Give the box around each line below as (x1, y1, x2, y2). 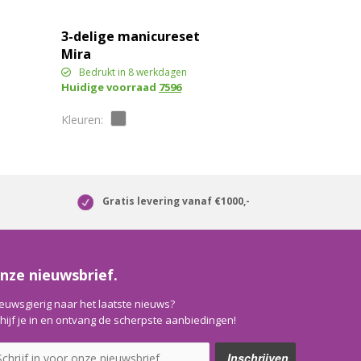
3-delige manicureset (61, 27, 201, 46)
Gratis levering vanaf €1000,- (102, 193, 251, 208)
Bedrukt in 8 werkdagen (79, 65, 188, 80)
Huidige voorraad (61, 80, 160, 95)
